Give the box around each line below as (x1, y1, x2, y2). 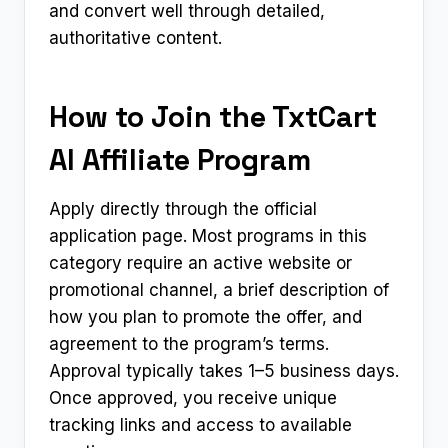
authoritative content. (49, 27, 222, 48)
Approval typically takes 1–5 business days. (49, 360, 399, 381)
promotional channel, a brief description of (49, 279, 389, 300)
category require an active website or (49, 252, 352, 273)
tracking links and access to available (49, 414, 352, 435)
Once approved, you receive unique (49, 387, 337, 408)
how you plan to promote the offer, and (49, 306, 362, 327)
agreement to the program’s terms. (49, 333, 329, 354)
